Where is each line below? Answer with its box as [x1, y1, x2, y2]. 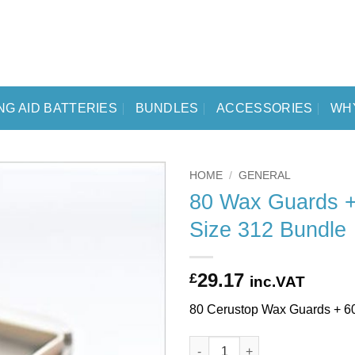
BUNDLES [135, 101, 199, 115]
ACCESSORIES [216, 101, 313, 115]
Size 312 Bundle [189, 216, 346, 242]
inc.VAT [250, 273, 305, 290]
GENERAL [239, 170, 292, 181]
